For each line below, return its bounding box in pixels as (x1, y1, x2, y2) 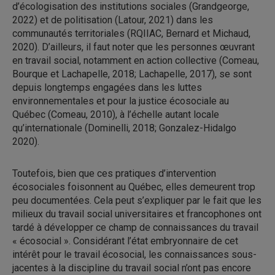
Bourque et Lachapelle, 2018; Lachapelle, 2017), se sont (12, 68, 252, 80)
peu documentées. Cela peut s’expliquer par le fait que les (12, 195, 261, 206)
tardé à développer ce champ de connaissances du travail (12, 222, 258, 233)
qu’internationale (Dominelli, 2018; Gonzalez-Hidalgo (12, 122, 236, 134)
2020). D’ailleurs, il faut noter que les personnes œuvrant (12, 41, 255, 53)
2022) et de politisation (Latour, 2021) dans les (12, 14, 213, 26)
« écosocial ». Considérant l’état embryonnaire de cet (12, 235, 238, 247)
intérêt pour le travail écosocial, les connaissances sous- (12, 249, 257, 260)
